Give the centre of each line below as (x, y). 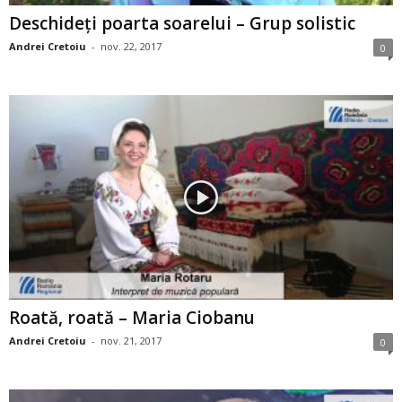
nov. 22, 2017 (131, 46)
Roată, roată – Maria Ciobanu (132, 317)
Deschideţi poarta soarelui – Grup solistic (182, 23)
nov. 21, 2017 (131, 340)
